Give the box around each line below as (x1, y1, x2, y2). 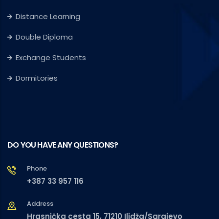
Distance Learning (16, 11, 80, 22)
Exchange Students (16, 52, 86, 63)
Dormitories (16, 73, 58, 84)
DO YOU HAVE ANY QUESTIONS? (7, 139, 118, 151)
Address (27, 199, 53, 209)
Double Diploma (16, 32, 73, 43)
